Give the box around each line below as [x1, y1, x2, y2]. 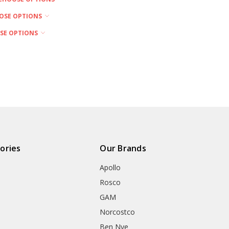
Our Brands [100, 142, 146, 154]
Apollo [100, 162, 121, 172]
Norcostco [100, 207, 135, 217]
